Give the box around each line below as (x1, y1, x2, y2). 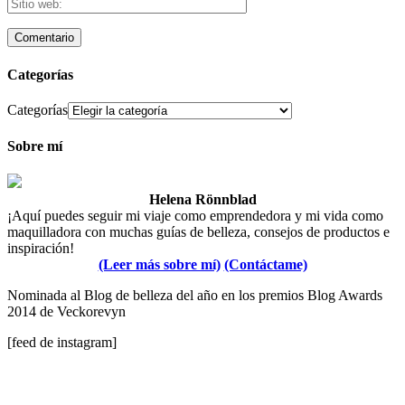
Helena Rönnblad (148, 192, 257, 208)
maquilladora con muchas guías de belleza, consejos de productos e (7, 224, 390, 240)
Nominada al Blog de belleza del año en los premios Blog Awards (7, 287, 382, 304)
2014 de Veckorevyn (7, 304, 126, 320)
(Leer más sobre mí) (98, 257, 221, 273)
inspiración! (7, 240, 74, 257)
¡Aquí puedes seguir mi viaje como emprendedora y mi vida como (7, 208, 383, 224)
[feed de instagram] (7, 334, 117, 351)
